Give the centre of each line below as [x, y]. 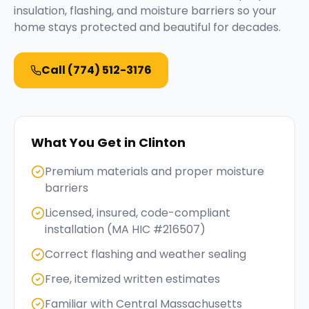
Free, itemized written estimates [132, 279]
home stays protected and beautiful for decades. [147, 27]
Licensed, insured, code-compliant [138, 213]
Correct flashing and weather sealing [146, 254]
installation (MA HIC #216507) [125, 229]
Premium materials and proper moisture [154, 171]
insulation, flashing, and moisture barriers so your [145, 11]
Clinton [162, 142]
